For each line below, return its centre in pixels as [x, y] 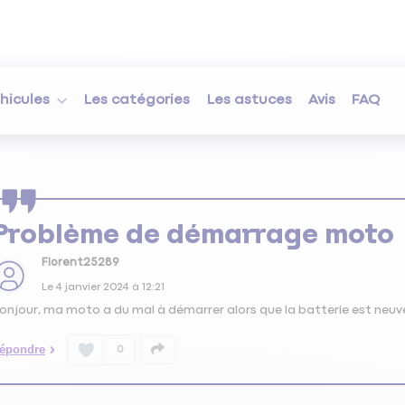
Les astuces [249, 100]
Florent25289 [80, 263]
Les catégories [137, 100]
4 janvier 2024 [92, 288]
